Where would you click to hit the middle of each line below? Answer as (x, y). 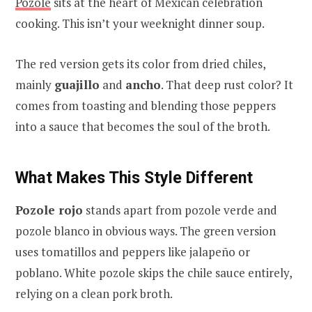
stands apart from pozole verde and (180, 210)
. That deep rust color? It (227, 84)
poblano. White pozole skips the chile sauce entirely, (154, 272)
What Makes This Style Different (134, 177)
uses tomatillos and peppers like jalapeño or (133, 251)
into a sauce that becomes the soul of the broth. (143, 126)
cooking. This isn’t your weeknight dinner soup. (140, 23)
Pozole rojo (49, 210)
